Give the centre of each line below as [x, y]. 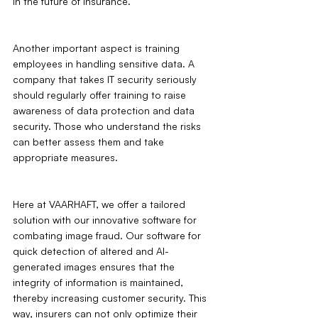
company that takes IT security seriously [106, 79]
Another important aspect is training [98, 48]
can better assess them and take [90, 142]
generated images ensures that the [95, 267]
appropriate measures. [65, 158]
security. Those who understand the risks [108, 126]
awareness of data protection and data [105, 111]
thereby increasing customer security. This [111, 298]
